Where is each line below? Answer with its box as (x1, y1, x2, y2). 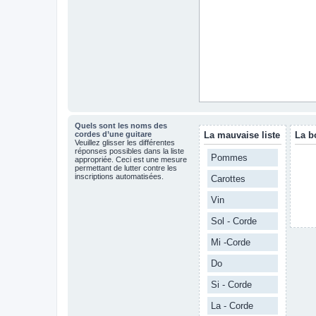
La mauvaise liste (204, 130, 280, 140)
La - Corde (211, 300, 253, 311)
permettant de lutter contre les (75, 164, 177, 172)
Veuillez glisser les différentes (75, 138, 175, 147)
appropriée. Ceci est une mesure (75, 155, 187, 164)
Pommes (211, 152, 248, 163)
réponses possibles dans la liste (75, 147, 184, 155)
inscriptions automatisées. (75, 172, 164, 181)
